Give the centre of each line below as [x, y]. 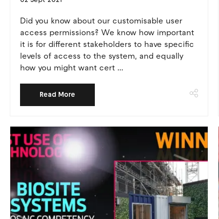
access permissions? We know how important [107, 33]
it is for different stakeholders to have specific [107, 44]
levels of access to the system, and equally [101, 56]
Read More [57, 95]
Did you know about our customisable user [101, 21]
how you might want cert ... [71, 68]
